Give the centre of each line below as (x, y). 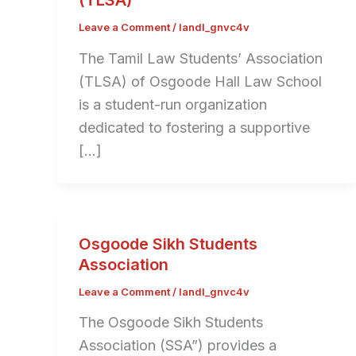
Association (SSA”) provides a (178, 346)
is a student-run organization (173, 104)
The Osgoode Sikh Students (171, 323)
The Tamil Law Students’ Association (201, 58)
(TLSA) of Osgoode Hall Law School (200, 81)
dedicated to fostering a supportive (194, 127)
